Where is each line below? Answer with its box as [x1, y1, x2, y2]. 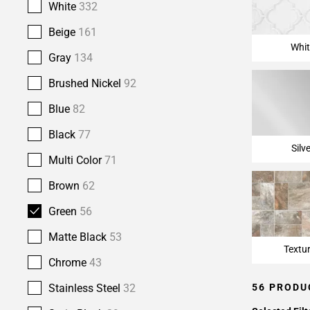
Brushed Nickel [48, 77, 124, 90]
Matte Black [48, 230, 109, 244]
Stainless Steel [48, 282, 123, 295]
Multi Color [48, 154, 104, 167]
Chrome [48, 256, 89, 269]
